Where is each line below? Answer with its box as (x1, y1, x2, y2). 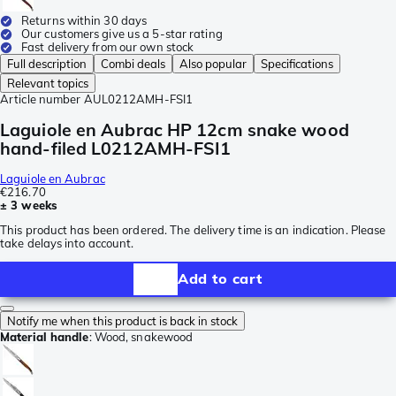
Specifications (261, 57, 333, 72)
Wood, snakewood (94, 329, 194, 344)
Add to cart (178, 270, 263, 288)
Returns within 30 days (21, 13, 148, 28)
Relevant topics (7, 76, 88, 91)
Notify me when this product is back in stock (7, 313, 238, 328)
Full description (7, 57, 87, 72)
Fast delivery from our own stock (21, 40, 194, 55)
